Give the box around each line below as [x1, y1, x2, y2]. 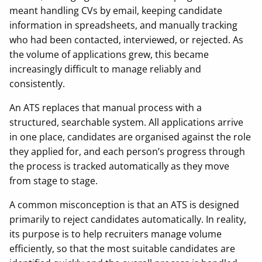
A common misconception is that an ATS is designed [9, 198, 239, 211]
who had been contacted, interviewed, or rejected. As [9, 33, 243, 46]
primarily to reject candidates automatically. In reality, [9, 213, 246, 226]
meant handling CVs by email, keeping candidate [9, 4, 222, 17]
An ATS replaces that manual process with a [9, 101, 202, 114]
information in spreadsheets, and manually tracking [9, 19, 237, 32]
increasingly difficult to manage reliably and [9, 63, 201, 75]
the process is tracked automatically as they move [9, 160, 229, 173]
